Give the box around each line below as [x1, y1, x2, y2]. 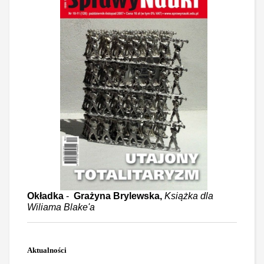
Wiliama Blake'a [27, 202, 95, 212]
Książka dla [164, 190, 213, 201]
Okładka [27, 190, 64, 201]
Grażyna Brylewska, [74, 190, 164, 201]
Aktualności [27, 245, 67, 255]
